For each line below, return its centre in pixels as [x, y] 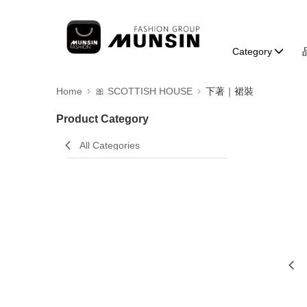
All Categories [110, 145]
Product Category [102, 119]
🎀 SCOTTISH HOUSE [144, 91]
